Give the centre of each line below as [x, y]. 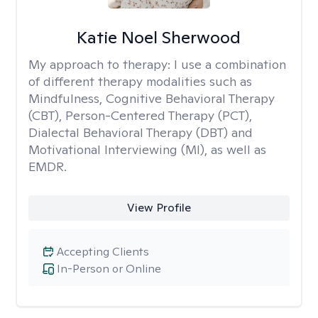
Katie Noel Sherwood [159, 37]
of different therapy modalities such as [140, 81]
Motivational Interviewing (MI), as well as [147, 149]
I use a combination [230, 64]
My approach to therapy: [101, 64]
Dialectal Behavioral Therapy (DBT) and [141, 132]
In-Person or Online [109, 269]
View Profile [159, 208]
